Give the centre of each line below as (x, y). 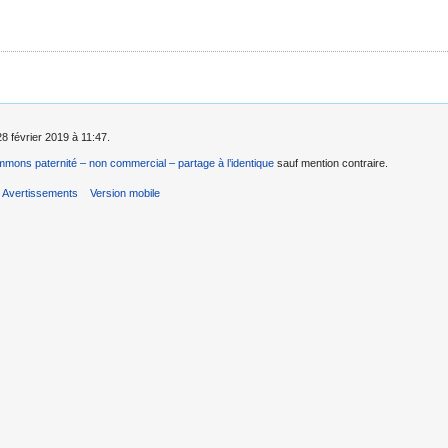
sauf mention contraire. (331, 163)
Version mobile (124, 193)
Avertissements (40, 193)
